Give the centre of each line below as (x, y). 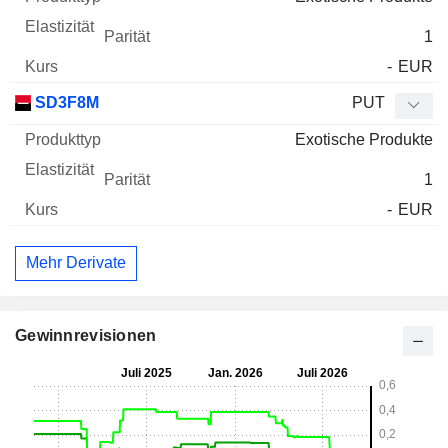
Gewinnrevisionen (86, 335)
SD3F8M (65, 102)
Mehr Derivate (76, 263)
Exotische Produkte (364, 139)
